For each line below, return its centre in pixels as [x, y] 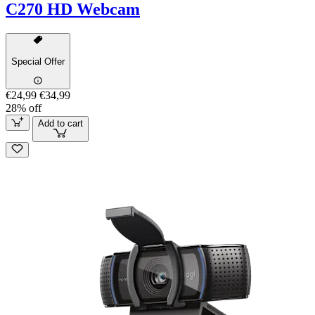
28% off [24, 108]
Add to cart [60, 123]
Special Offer [38, 61]
